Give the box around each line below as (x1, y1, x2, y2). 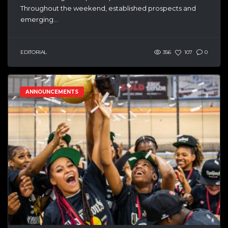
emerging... (20, 15, 58, 23)
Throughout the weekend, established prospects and (20, 4, 196, 12)
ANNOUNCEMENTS (25, 88, 78, 95)
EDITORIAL (20, 49, 47, 55)
